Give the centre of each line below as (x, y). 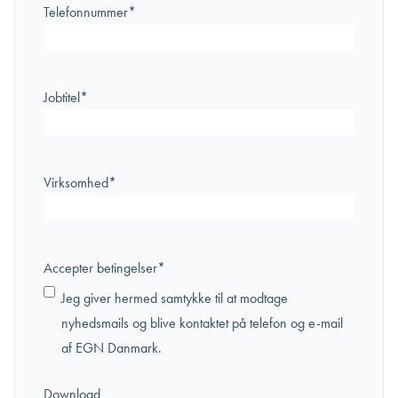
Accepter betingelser (100, 268)
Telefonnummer (86, 12)
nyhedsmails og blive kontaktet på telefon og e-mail (202, 323)
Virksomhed (76, 183)
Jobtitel (62, 97)
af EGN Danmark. (111, 348)
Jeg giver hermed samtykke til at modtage (175, 298)
